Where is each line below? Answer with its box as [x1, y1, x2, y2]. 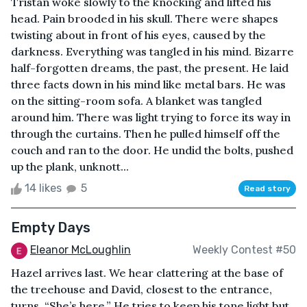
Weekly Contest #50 [193, 243, 296, 257]
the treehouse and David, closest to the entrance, [11, 282, 272, 296]
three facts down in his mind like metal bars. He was [11, 77, 286, 91]
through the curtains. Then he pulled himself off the [11, 126, 280, 140]
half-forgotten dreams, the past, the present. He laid [11, 60, 288, 75]
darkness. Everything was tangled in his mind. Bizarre [11, 44, 294, 58]
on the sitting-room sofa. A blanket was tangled [11, 93, 262, 108]
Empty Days [11, 219, 90, 236]
